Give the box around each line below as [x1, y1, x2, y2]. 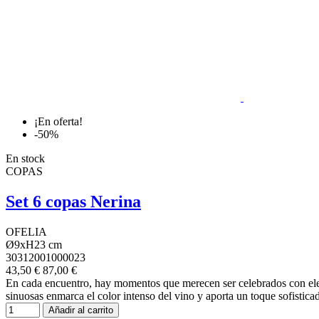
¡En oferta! [34, 115, 83, 128]
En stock [6, 152, 45, 165]
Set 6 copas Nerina [6, 192, 141, 211]
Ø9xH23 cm [6, 239, 62, 251]
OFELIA [6, 226, 47, 239]
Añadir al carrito [48, 305, 113, 316]
